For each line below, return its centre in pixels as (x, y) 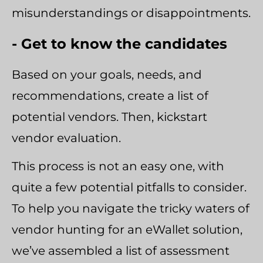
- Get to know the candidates (119, 44)
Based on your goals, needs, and (107, 75)
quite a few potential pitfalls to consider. (129, 187)
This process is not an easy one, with (118, 166)
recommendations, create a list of (110, 96)
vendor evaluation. (66, 138)
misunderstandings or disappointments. (131, 13)
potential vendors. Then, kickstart (109, 117)
